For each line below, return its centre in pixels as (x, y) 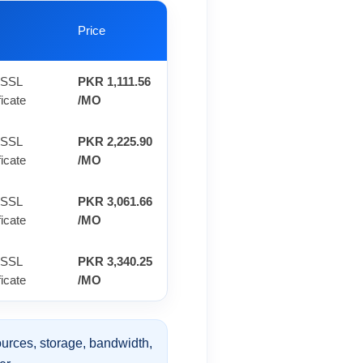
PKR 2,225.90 (115, 141)
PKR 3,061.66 (115, 201)
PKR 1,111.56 (114, 81)
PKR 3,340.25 (115, 261)
